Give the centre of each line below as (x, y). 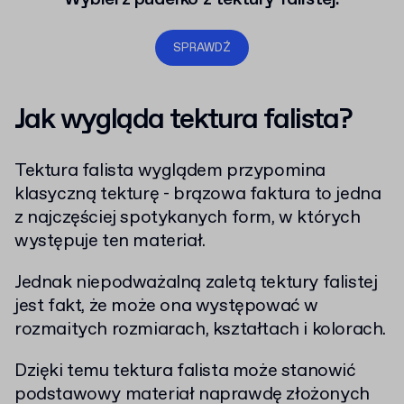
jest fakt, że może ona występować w (167, 306)
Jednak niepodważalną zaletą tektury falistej (196, 283)
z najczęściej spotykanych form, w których (188, 218)
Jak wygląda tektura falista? (184, 120)
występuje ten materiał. (110, 241)
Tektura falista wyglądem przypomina (170, 171)
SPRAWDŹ (202, 48)
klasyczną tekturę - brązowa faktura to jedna (198, 194)
